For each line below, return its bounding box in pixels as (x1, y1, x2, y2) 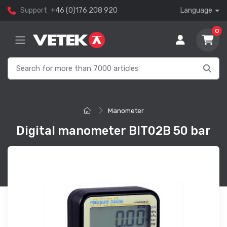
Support (20, 6, 47, 15)
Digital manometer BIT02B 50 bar (16, 124, 211, 138)
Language (180, 6, 213, 15)
